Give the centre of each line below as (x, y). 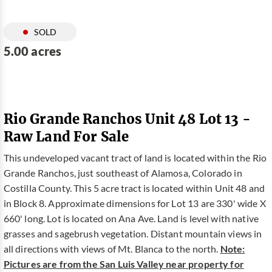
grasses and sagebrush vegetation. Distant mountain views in (133, 234)
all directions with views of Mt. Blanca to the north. (112, 249)
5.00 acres (32, 52)
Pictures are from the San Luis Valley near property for (124, 264)
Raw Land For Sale (66, 137)
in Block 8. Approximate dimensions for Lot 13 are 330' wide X (134, 204)
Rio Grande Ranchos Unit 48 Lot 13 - (127, 119)
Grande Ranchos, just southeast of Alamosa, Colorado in (123, 173)
